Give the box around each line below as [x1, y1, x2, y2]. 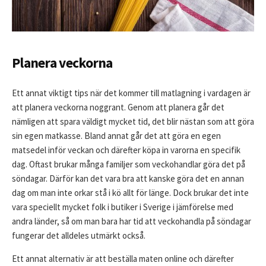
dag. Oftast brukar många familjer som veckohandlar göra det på [12, 159, 245, 170]
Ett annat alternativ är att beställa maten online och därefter [12, 253, 234, 265]
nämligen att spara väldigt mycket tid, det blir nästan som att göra [12, 116, 254, 128]
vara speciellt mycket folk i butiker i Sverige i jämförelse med [12, 201, 233, 213]
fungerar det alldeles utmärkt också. [12, 230, 145, 242]
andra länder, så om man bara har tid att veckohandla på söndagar [12, 216, 251, 227]
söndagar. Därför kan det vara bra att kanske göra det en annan [12, 173, 244, 185]
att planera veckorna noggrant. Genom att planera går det [12, 102, 224, 113]
